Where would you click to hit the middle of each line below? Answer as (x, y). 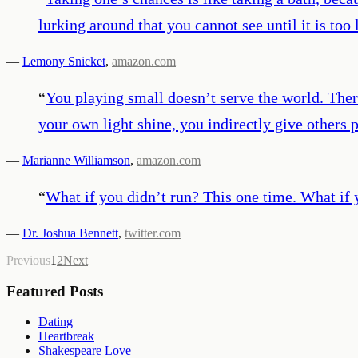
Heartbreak (66, 336)
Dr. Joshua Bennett (70, 233)
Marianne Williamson (76, 160)
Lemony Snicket (64, 61)
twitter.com (153, 233)
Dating (56, 322)
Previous (28, 260)
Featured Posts (55, 291)
